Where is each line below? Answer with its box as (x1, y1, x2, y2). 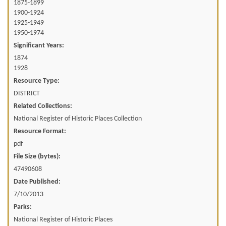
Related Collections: (14, 102, 72, 110)
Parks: (14, 203, 32, 211)
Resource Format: (14, 127, 66, 135)
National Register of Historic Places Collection (14, 115, 142, 123)
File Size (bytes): (14, 152, 61, 160)
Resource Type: (14, 77, 60, 85)
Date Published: (14, 178, 61, 186)
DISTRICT (14, 89, 40, 97)
